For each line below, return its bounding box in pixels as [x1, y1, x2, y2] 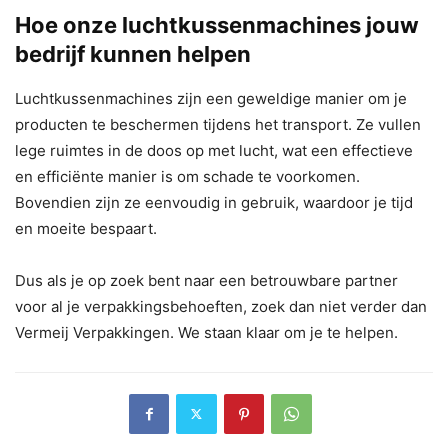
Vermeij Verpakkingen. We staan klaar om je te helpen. [15, 322, 398, 342]
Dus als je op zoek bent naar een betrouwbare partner [15, 270, 398, 290]
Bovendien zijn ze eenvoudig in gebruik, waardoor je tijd [15, 192, 413, 212]
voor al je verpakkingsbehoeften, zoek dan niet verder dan [15, 296, 427, 316]
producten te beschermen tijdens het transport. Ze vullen [15, 114, 421, 134]
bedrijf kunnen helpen [15, 40, 251, 67]
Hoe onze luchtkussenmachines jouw [15, 11, 419, 38]
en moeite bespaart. [15, 218, 157, 238]
